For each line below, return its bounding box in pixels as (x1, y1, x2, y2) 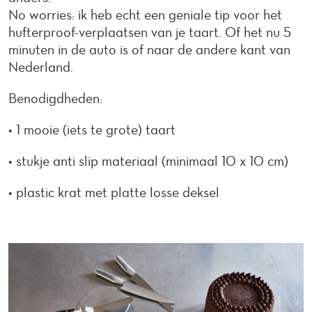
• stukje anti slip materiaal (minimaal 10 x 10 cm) (8, 153, 288, 169)
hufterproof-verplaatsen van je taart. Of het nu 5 (8, 24, 291, 40)
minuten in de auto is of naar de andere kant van (8, 41, 290, 58)
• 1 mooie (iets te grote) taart (8, 121, 175, 138)
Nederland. (8, 58, 73, 75)
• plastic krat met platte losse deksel (8, 184, 219, 201)
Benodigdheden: (8, 90, 102, 107)
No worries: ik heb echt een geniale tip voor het (8, 6, 282, 23)
